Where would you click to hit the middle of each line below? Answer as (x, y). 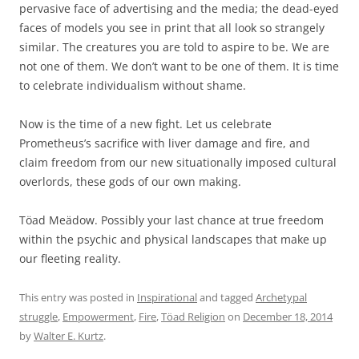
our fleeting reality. (70, 258)
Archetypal (281, 297)
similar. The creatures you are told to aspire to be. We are (174, 46)
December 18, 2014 (288, 316)
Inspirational (167, 297)
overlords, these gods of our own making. (130, 181)
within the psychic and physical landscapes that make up (173, 239)
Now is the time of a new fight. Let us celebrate (145, 123)
